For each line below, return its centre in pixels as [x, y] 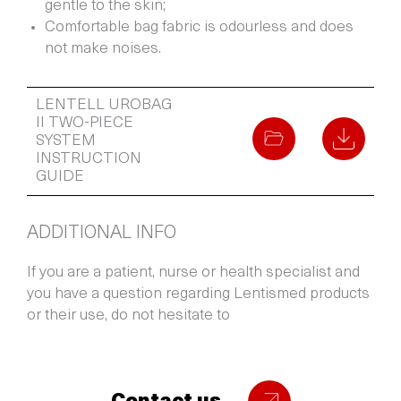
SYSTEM [66, 141]
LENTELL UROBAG [104, 106]
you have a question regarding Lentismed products [198, 294]
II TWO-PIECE [85, 124]
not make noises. [103, 49]
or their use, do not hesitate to [128, 316]
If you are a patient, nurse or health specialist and [193, 273]
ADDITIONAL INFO [102, 234]
